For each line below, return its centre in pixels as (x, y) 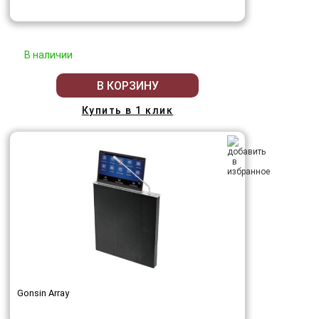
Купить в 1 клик (127, 111)
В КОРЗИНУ (127, 85)
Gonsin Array (43, 293)
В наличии (48, 55)
